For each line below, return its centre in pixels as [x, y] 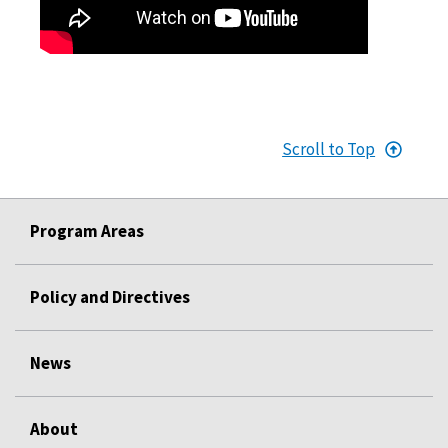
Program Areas [87, 230]
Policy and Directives [110, 296]
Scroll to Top [329, 148]
